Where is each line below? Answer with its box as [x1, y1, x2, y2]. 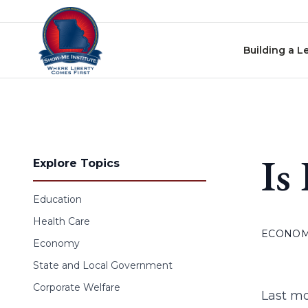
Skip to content [5, 7, 90, 20]
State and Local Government [33, 259, 173, 272]
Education [33, 193, 82, 206]
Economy [33, 237, 80, 250]
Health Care [33, 215, 90, 228]
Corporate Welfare [33, 281, 120, 294]
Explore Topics [33, 157, 120, 170]
